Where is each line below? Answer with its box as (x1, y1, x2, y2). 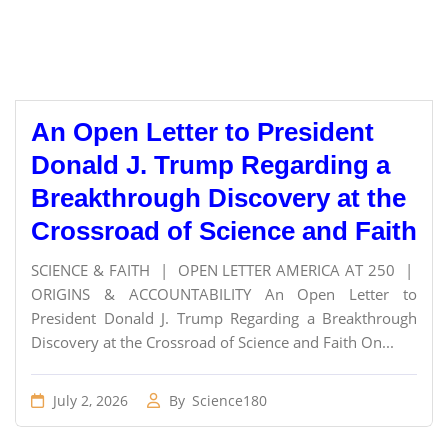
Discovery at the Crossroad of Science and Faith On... (31, 332, 394, 352)
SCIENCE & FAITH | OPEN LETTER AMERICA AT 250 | (31, 260, 417, 280)
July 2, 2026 (49, 391, 128, 410)
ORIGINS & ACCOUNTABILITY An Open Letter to (31, 284, 417, 304)
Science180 (192, 391, 267, 410)
